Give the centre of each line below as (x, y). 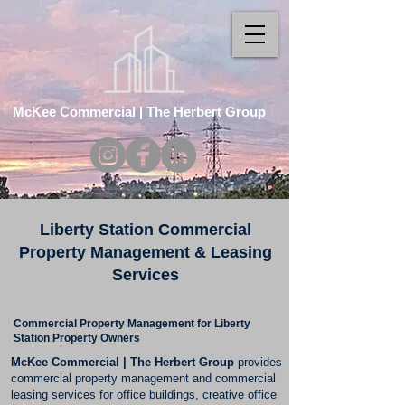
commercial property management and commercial (143, 378)
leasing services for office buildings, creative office (144, 395)
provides (258, 362)
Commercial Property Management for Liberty (132, 324)
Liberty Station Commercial (146, 230)
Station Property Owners (77, 338)
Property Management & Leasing (146, 252)
